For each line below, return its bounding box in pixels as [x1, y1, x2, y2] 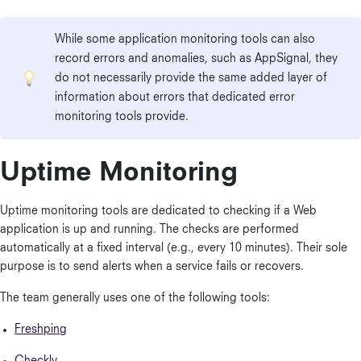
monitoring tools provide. [55, 111, 189, 122]
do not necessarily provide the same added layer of [55, 73, 327, 84]
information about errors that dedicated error [55, 92, 295, 103]
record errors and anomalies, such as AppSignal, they [55, 53, 338, 64]
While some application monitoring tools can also [55, 34, 315, 45]
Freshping [15, 324, 67, 335]
